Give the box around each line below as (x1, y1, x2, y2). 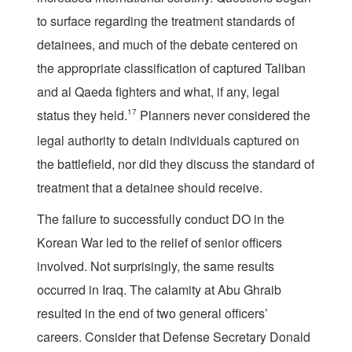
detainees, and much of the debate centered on (37, 35, 298, 54)
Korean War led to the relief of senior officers (37, 233, 282, 252)
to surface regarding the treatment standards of (37, 12, 295, 31)
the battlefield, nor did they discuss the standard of (37, 155, 314, 174)
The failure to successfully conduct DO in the (37, 210, 284, 229)
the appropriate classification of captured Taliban (37, 59, 306, 78)
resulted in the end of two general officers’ (37, 304, 268, 323)
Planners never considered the (137, 106, 310, 125)
